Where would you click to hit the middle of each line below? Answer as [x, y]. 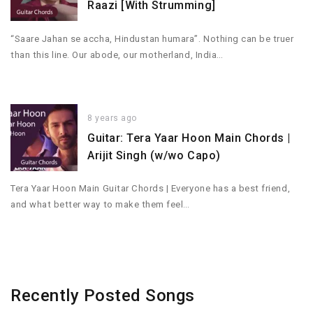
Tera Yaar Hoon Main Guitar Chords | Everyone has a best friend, [151, 189]
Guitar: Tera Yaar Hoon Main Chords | [189, 138]
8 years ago [112, 118]
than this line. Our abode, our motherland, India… [117, 54]
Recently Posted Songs [103, 296]
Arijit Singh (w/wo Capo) [154, 156]
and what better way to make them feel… [100, 205]
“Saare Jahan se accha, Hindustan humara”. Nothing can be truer [152, 38]
